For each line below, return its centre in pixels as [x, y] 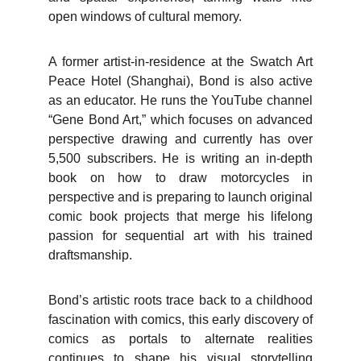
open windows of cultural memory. [145, 17]
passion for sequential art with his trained [180, 236]
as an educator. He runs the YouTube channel [180, 100]
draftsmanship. [90, 255]
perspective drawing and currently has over [180, 139]
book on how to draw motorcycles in [180, 178]
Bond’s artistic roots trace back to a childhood [180, 300]
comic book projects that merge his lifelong [180, 216]
